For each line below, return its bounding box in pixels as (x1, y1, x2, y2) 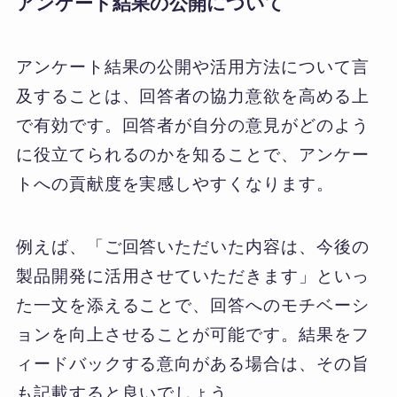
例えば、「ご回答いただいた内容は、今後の (15, 237, 370, 256)
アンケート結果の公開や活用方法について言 (15, 58, 370, 77)
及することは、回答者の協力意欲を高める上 (15, 87, 370, 106)
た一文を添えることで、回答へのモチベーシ (15, 296, 370, 315)
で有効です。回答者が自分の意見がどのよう (15, 116, 370, 136)
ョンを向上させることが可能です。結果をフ (15, 325, 370, 344)
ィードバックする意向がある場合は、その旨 (15, 354, 370, 373)
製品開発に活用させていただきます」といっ (15, 267, 370, 285)
